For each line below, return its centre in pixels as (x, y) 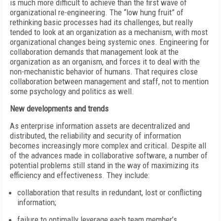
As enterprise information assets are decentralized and (100, 126)
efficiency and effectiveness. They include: (80, 175)
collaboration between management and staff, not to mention (109, 81)
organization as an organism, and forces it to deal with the (105, 62)
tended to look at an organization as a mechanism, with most (109, 32)
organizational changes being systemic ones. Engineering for (110, 42)
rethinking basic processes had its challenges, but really (101, 22)
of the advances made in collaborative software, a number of (109, 155)
